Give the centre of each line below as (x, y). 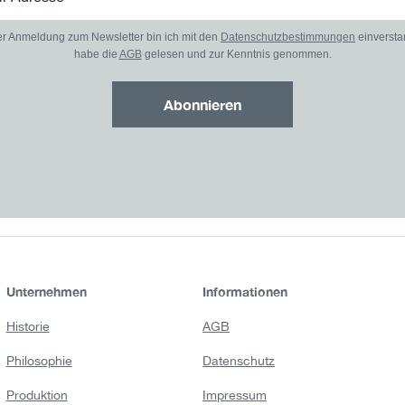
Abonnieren (202, 105)
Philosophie (39, 361)
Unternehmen (46, 291)
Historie (28, 327)
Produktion (37, 396)
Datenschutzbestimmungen (288, 38)
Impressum (234, 396)
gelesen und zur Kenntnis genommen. (236, 55)
